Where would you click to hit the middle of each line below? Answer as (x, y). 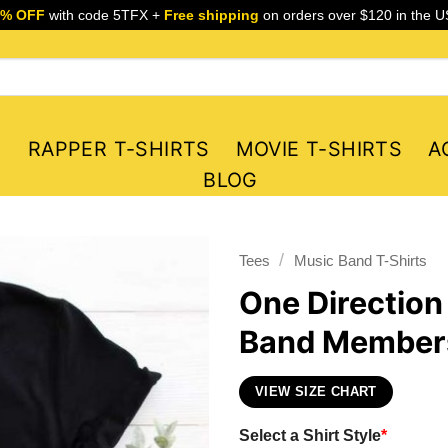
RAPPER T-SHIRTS (118, 149)
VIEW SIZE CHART (316, 391)
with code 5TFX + (104, 15)
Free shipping (211, 15)
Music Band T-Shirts (360, 260)
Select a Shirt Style (310, 434)
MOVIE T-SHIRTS (319, 149)
